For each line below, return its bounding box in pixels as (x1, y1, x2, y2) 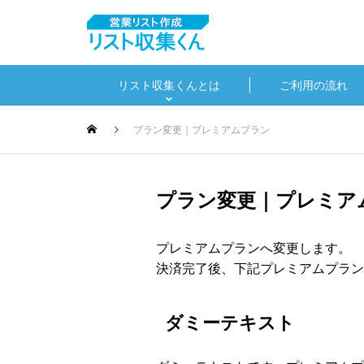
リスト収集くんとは (117, 79, 220, 92)
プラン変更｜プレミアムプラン (133, 124, 270, 136)
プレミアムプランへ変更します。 (156, 241, 351, 255)
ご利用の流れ (279, 79, 348, 92)
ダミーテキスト (165, 313, 295, 333)
